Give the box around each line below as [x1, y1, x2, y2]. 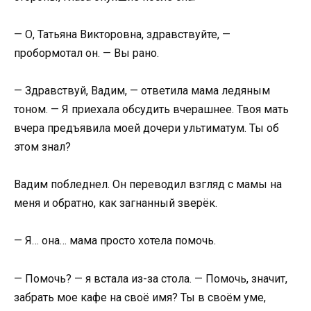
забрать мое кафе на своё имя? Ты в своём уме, [14, 290, 266, 304]
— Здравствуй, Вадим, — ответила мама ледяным [14, 84, 270, 98]
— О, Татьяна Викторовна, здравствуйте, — [14, 27, 230, 41]
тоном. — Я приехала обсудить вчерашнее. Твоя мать [14, 103, 289, 117]
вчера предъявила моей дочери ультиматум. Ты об [14, 121, 279, 135]
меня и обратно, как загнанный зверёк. [14, 196, 217, 210]
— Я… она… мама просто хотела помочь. [14, 234, 216, 248]
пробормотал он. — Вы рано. [14, 46, 159, 60]
